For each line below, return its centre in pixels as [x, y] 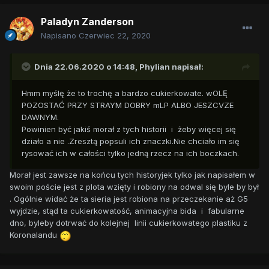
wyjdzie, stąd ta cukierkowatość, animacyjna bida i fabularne [127, 211]
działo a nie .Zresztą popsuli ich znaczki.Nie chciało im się [131, 141]
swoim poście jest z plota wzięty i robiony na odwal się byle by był [134, 187]
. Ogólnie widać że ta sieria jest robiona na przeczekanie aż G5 [129, 199]
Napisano [60, 36]
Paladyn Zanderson [87, 22]
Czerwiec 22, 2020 [115, 36]
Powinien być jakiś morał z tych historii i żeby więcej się [129, 129]
